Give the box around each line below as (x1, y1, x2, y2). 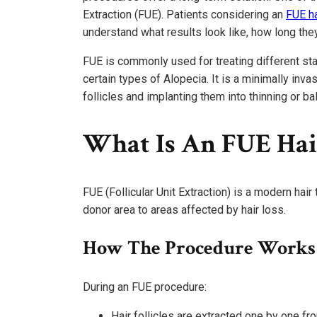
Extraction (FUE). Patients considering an (83, 7, 286, 21)
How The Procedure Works (83, 234, 316, 261)
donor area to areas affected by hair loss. (83, 202, 286, 217)
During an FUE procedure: (83, 279, 207, 294)
